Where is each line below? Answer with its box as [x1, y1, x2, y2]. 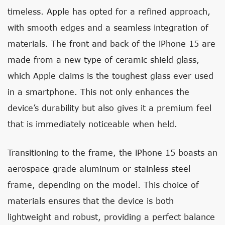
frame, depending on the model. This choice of [8, 180, 199, 189]
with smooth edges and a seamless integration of [8, 23, 208, 32]
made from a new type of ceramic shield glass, [8, 55, 199, 64]
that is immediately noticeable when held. [8, 119, 177, 129]
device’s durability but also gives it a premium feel [8, 103, 211, 113]
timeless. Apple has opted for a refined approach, [8, 7, 210, 16]
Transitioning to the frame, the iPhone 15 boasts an [8, 148, 217, 157]
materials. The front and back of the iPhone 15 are [8, 39, 215, 48]
